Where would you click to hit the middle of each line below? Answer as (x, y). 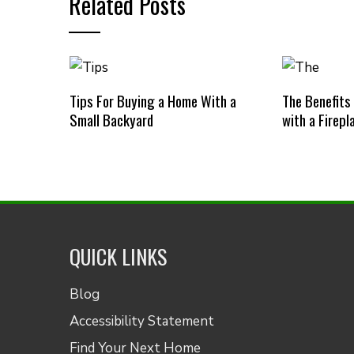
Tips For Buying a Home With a (153, 100)
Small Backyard (111, 119)
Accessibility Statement (142, 321)
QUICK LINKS (119, 256)
